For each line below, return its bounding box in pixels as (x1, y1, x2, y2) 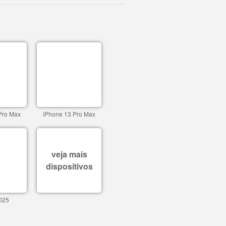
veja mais (51, 148, 87, 160)
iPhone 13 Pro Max (43, 109, 95, 118)
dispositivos (45, 160, 93, 172)
